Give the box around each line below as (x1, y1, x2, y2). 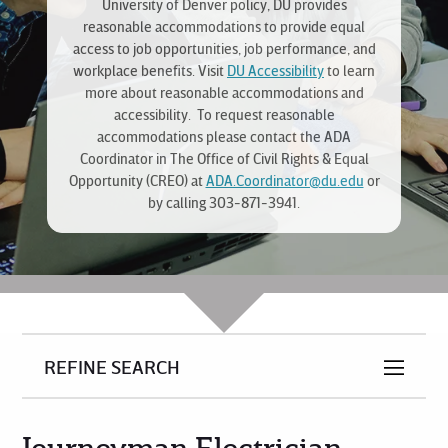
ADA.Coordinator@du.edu (205, 172, 364, 189)
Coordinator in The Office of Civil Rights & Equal (79, 150, 369, 167)
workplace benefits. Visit (73, 62, 227, 79)
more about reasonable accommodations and (84, 84, 364, 101)
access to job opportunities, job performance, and (72, 40, 376, 57)
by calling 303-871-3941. (148, 194, 300, 211)
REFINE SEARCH (43, 354, 180, 378)
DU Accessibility (227, 62, 324, 79)
